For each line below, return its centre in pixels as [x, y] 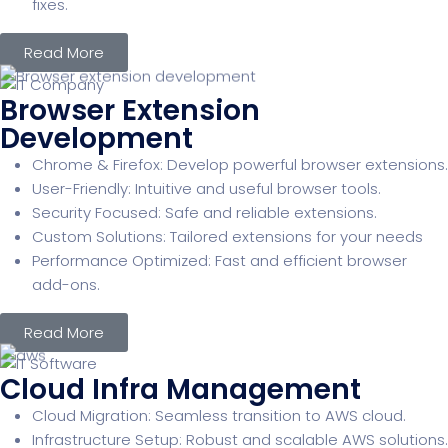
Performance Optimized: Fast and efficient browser [219, 260]
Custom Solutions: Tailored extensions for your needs [227, 236]
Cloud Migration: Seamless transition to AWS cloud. [219, 416]
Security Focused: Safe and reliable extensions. [204, 212]
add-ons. [66, 284]
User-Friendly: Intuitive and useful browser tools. [206, 188]
